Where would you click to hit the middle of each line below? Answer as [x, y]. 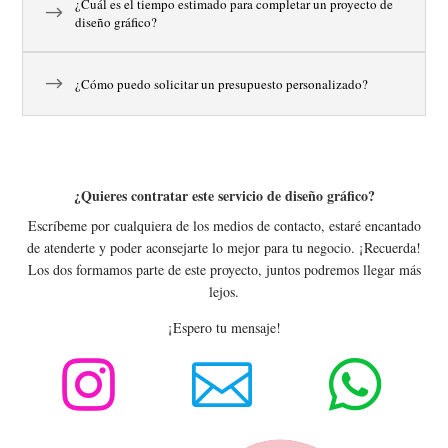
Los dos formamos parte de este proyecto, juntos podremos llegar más [224, 269]
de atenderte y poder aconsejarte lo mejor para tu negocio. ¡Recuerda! [224, 247]
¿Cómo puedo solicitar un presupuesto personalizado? [222, 84]
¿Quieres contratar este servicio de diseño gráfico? [224, 195]
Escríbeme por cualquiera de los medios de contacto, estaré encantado [224, 225]
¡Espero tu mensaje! [224, 327]
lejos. [224, 291]
